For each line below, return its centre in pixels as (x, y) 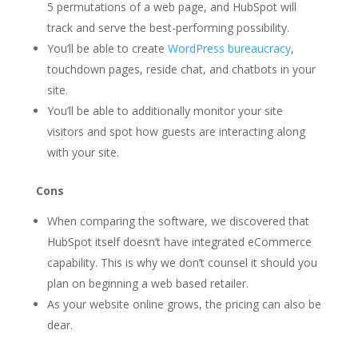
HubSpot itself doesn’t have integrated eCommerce (179, 242)
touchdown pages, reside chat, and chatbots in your (181, 70)
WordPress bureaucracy (229, 49)
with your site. (83, 153)
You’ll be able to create (107, 49)
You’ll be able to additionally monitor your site (165, 111)
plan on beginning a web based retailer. (147, 284)
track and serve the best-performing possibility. (168, 28)
